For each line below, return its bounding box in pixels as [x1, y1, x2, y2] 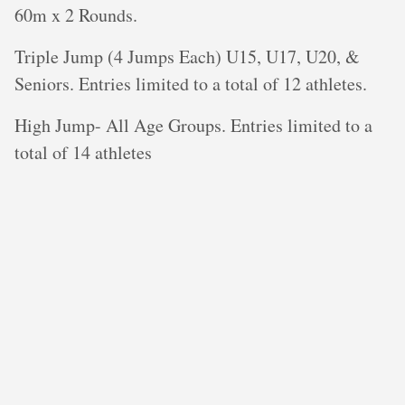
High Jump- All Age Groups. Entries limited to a [14, 113, 372, 137]
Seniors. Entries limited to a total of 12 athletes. [14, 71, 367, 96]
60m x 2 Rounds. [14, 3, 137, 27]
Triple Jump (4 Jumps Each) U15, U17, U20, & [14, 44, 360, 69]
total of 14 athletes [14, 140, 152, 165]
